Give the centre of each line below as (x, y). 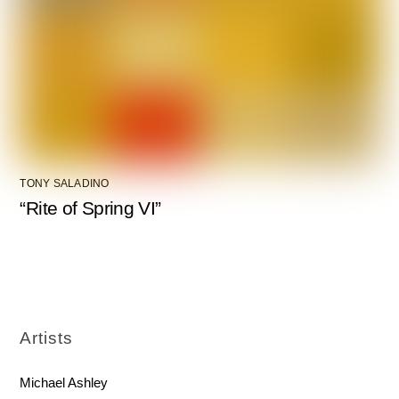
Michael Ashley (64, 383)
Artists (47, 338)
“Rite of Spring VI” (90, 208)
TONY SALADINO (65, 183)
